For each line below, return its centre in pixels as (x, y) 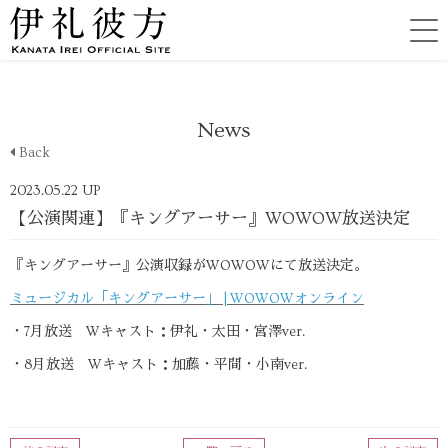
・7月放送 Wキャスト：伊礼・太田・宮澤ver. (157, 332)
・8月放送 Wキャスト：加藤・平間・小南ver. (158, 365)
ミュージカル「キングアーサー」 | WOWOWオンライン (187, 299)
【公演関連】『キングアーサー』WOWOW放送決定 (210, 218)
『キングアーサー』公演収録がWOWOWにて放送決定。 (189, 266)
